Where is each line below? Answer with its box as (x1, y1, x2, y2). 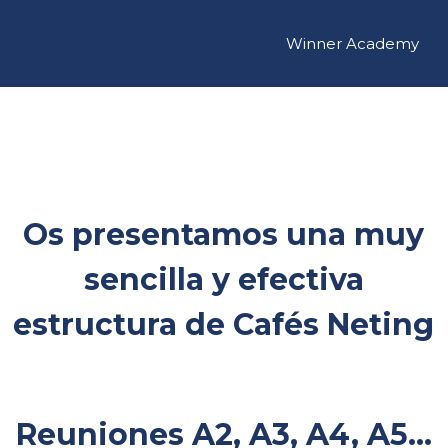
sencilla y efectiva (83, 261, 364, 298)
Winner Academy (286, 33, 419, 53)
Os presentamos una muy (23, 216, 425, 253)
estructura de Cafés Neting (13, 306, 435, 343)
